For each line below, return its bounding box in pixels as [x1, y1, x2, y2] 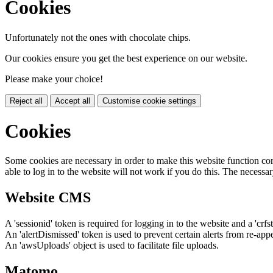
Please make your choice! [5, 73, 103, 84]
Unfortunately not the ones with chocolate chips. [5, 32, 191, 43]
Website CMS [5, 190, 91, 206]
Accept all [55, 96, 90, 105]
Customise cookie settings [102, 96, 196, 105]
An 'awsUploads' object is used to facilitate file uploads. [5, 240, 219, 251]
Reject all [10, 96, 43, 105]
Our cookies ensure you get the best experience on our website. [5, 52, 247, 63]
